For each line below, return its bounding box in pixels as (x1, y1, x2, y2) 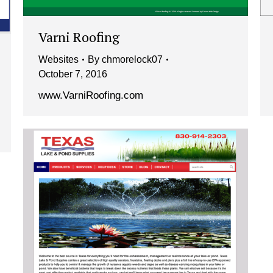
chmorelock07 (102, 54, 163, 65)
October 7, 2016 (38, 69, 107, 80)
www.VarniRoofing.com (38, 90, 143, 102)
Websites (38, 54, 79, 65)
